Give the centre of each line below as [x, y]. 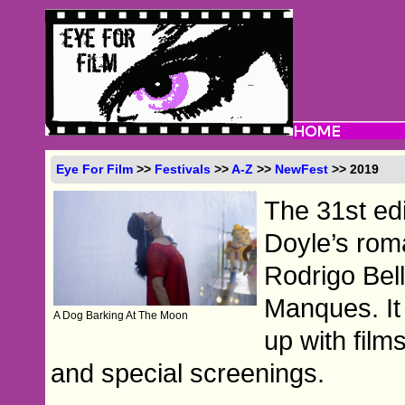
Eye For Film [95, 169]
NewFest [302, 169]
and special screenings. [188, 372]
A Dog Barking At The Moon [120, 315]
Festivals [183, 169]
